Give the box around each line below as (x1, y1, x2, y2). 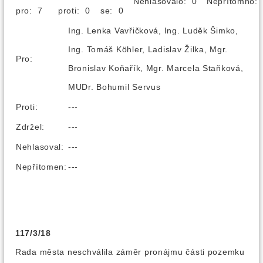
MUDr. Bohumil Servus (68, 82, 161, 92)
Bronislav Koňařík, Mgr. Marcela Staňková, (68, 63, 244, 73)
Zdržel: (16, 122, 45, 131)
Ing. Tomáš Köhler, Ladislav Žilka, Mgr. (68, 45, 228, 54)
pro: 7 (16, 6, 52, 15)
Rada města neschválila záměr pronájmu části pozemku (15, 247, 245, 257)
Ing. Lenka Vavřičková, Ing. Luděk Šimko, (68, 26, 238, 35)
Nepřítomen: (16, 162, 67, 171)
